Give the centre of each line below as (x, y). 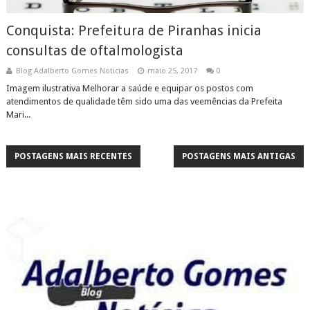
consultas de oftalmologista (94, 51)
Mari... (18, 115)
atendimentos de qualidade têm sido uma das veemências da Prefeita (144, 101)
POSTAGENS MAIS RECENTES (73, 156)
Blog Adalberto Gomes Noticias (72, 71)
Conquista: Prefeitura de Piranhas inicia (134, 30)
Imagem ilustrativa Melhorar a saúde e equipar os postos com (129, 88)
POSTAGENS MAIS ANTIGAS (239, 156)
